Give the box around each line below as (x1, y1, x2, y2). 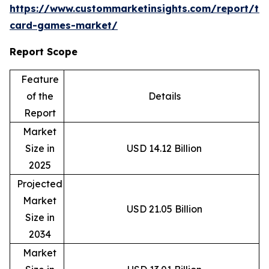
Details (148, 90, 181, 103)
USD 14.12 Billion (127, 142, 202, 155)
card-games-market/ (10, 19, 118, 32)
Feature (20, 73, 59, 86)
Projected (17, 178, 62, 190)
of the (26, 90, 53, 103)
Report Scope (10, 46, 77, 58)
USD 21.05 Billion (126, 203, 202, 216)
